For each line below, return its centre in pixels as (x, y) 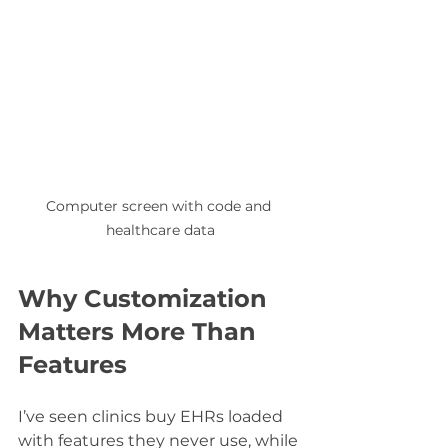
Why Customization (146, 298)
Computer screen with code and (160, 205)
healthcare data (160, 229)
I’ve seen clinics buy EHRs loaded (152, 416)
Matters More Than (140, 331)
